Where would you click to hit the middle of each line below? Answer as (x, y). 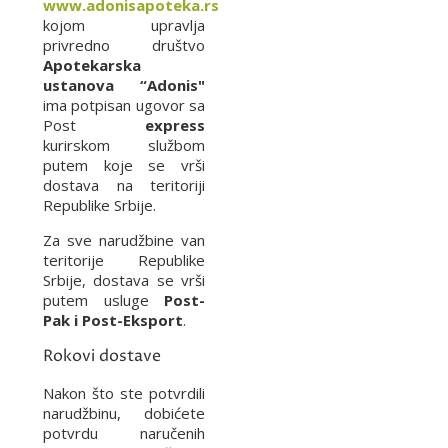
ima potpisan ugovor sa (124, 104)
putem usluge (103, 299)
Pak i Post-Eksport (113, 319)
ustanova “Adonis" (124, 84)
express (140, 124)
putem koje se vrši (124, 164)
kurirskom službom (124, 144)
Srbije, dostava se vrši (124, 279)
